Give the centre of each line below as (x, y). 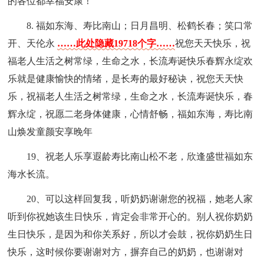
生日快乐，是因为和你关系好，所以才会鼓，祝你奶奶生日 (131, 234)
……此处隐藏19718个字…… (116, 43)
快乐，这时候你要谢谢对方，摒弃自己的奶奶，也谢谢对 (126, 252)
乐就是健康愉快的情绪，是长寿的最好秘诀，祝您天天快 (126, 78)
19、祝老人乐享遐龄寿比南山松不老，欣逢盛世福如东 (140, 156)
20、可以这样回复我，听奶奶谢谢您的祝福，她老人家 (140, 199)
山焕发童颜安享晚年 (50, 131)
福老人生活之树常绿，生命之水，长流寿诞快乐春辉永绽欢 (131, 61)
